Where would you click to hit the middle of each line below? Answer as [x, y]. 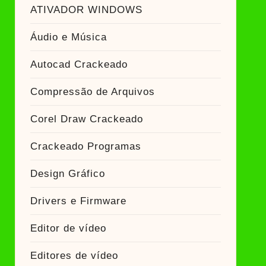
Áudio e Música [68, 37]
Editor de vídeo [68, 228]
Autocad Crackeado [79, 64]
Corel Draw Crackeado [86, 119]
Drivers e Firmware [78, 201]
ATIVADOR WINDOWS [86, 10]
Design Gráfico [67, 174]
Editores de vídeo [74, 256]
